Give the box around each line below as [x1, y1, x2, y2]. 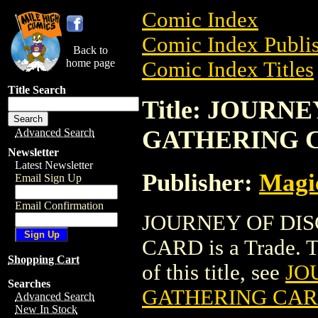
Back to [73, 44, 108, 56]
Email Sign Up [15, 172, 82, 184]
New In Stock [15, 303, 77, 315]
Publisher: [142, 168, 259, 196]
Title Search [8, 84, 66, 96]
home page [66, 57, 115, 69]
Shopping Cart [8, 253, 79, 265]
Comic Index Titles [142, 57, 314, 82]
